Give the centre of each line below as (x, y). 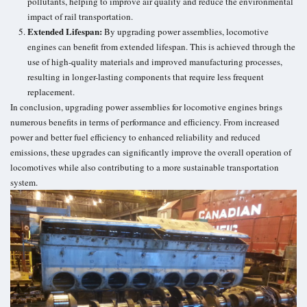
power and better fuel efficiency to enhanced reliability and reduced (135, 137)
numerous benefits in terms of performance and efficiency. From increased (145, 122)
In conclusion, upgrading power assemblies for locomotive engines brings (146, 107)
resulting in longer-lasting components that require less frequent (146, 77)
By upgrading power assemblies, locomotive (185, 32)
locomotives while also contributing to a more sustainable (119, 168)
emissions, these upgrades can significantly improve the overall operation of (151, 152)
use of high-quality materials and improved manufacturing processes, (155, 62)
